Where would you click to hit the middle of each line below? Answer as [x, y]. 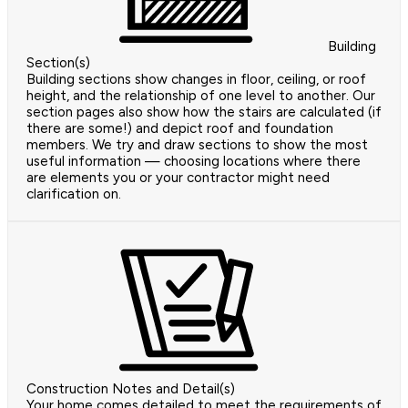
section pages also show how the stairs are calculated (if [204, 112]
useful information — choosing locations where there [194, 161]
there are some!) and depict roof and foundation [180, 128]
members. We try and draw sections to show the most [197, 144]
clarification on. [74, 194]
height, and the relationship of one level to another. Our [201, 95]
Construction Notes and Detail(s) [131, 388]
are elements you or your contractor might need [178, 177]
